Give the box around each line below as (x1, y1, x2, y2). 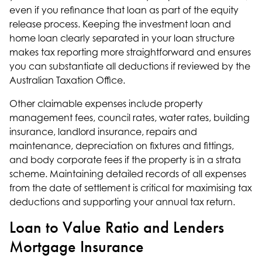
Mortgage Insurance (9, 237, 144, 257)
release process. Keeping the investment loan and (9, 18, 231, 30)
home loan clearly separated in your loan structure (9, 32, 235, 44)
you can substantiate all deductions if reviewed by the (9, 60, 250, 72)
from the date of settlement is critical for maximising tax (9, 182, 252, 194)
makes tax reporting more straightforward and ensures (9, 46, 251, 58)
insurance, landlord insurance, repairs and (9, 126, 197, 137)
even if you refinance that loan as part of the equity (9, 4, 239, 16)
